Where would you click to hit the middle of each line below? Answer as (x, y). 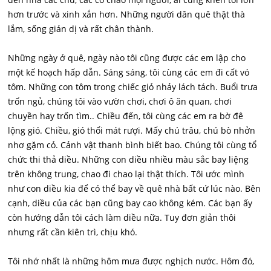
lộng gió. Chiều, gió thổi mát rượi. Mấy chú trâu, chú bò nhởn (132, 130)
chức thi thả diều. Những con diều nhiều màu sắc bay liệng (129, 159)
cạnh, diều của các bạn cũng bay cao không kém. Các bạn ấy (130, 203)
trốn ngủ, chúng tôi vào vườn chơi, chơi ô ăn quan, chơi (120, 101)
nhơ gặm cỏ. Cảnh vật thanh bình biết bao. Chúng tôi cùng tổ (132, 145)
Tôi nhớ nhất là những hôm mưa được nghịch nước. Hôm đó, (131, 261)
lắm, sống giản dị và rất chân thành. (81, 29)
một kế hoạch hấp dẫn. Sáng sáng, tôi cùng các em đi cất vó (129, 72)
